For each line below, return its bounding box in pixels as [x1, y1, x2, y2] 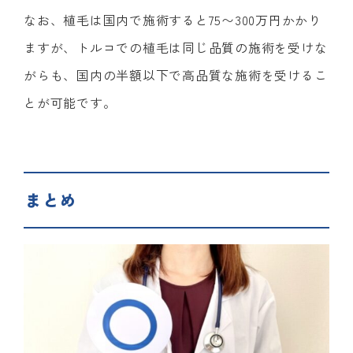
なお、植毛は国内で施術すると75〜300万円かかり [24, 9, 321, 29]
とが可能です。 [24, 92, 117, 112]
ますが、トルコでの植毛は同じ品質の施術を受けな [24, 37, 328, 57]
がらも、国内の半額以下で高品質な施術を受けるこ [24, 65, 328, 84]
